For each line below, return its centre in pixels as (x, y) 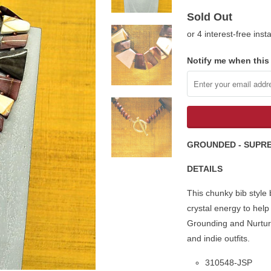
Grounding (207, 223)
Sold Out (210, 17)
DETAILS (205, 168)
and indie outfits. (218, 238)
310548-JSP (229, 262)
